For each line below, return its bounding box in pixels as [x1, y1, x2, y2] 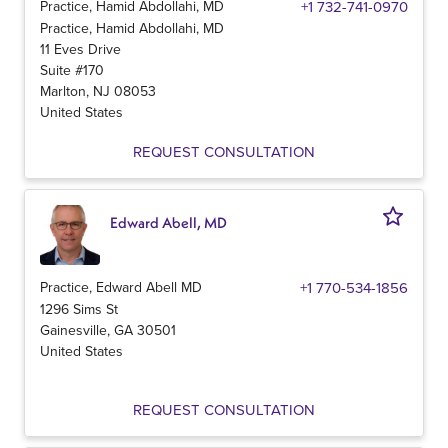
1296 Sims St [40, 298, 118, 319]
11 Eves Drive [40, 38, 121, 59]
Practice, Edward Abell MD [40, 276, 202, 297]
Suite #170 [40, 59, 104, 80]
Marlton [40, 80, 86, 101]
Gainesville [40, 319, 107, 340]
